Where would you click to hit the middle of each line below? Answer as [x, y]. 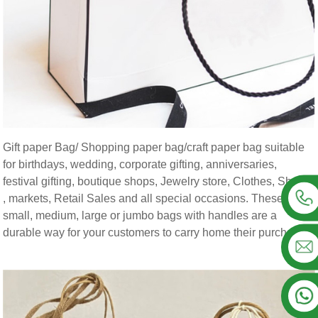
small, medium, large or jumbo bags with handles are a [140, 216]
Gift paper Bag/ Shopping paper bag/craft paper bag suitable [154, 148]
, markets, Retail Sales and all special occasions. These [143, 199]
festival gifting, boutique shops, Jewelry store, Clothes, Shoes [157, 182]
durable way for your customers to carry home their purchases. [159, 233]
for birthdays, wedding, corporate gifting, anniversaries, [140, 165]
